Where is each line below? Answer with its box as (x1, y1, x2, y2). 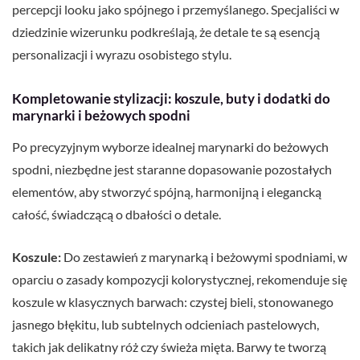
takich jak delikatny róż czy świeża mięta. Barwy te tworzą (12, 339, 326, 355)
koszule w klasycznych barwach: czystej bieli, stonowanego (12, 294, 333, 310)
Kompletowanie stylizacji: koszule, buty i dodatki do (12, 90, 330, 108)
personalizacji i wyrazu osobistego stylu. (12, 47, 231, 63)
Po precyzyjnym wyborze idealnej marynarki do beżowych (12, 139, 329, 155)
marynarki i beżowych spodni (12, 107, 190, 125)
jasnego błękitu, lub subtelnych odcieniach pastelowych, (12, 317, 319, 333)
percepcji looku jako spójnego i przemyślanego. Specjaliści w (12, 2, 339, 18)
